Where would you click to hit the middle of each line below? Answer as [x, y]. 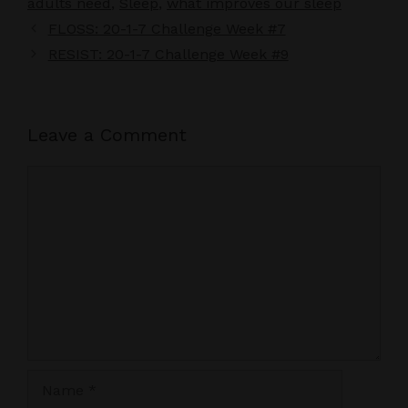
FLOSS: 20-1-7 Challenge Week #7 [167, 28]
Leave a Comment [107, 134]
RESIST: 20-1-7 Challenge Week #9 [168, 54]
